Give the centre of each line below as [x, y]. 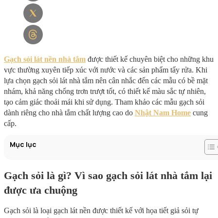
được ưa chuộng [41, 190]
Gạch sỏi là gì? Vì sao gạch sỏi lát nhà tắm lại [108, 175]
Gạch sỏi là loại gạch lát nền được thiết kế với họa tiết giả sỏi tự [101, 210]
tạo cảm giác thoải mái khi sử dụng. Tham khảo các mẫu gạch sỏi [104, 102]
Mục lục [23, 145]
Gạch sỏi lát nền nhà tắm [45, 59]
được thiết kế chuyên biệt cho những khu [150, 59]
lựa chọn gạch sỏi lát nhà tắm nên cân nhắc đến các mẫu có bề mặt [106, 81]
